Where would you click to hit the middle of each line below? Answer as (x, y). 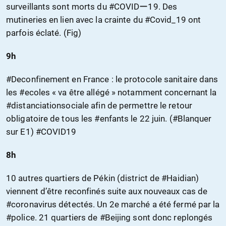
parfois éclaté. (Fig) (44, 33)
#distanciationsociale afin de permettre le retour (99, 106)
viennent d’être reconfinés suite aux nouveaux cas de (107, 191)
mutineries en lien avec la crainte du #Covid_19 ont (104, 20)
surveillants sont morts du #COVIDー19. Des (92, 7)
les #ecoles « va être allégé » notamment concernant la (111, 93)
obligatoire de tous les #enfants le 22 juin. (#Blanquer (109, 119)
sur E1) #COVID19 (41, 132)
